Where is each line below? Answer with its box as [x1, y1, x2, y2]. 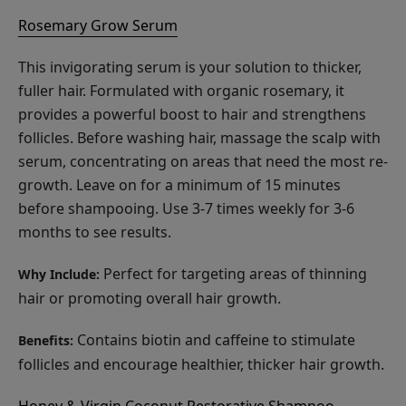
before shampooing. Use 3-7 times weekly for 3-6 [18, 198, 354, 218]
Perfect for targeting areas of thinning [100, 263, 367, 284]
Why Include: [18, 265, 100, 283]
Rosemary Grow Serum [18, 14, 178, 35]
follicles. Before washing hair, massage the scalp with [18, 127, 381, 148]
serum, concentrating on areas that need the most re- [18, 150, 388, 171]
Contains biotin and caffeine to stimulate [73, 329, 355, 350]
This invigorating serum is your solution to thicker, [18, 56, 362, 77]
